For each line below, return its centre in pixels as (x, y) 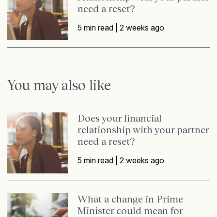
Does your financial (120, 118)
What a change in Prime (131, 199)
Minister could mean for (130, 210)
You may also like (59, 85)
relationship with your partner (143, 130)
